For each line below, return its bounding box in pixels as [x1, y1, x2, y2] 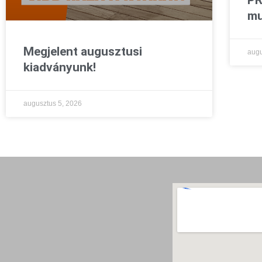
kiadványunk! [23, 60, 96, 75]
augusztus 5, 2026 [23, 99, 82, 108]
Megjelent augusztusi [23, 44, 142, 59]
